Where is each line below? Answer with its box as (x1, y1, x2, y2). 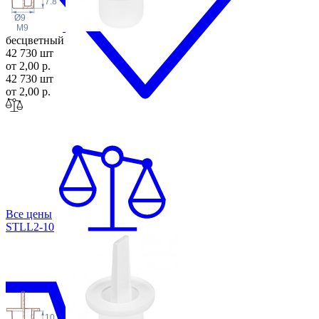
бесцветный (6, 34, 64, 47)
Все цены (6, 208, 52, 221)
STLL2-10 (6, 221, 54, 234)
